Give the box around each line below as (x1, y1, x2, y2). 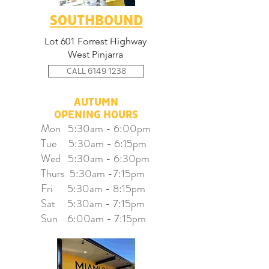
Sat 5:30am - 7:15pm (41, 196, 145, 211)
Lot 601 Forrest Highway (44, 35, 147, 47)
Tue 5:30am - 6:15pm (41, 136, 147, 151)
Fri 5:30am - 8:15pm (41, 181, 145, 196)
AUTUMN (74, 95, 118, 109)
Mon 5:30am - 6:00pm (41, 121, 151, 136)
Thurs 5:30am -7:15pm (41, 166, 145, 181)
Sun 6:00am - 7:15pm (41, 211, 146, 226)
